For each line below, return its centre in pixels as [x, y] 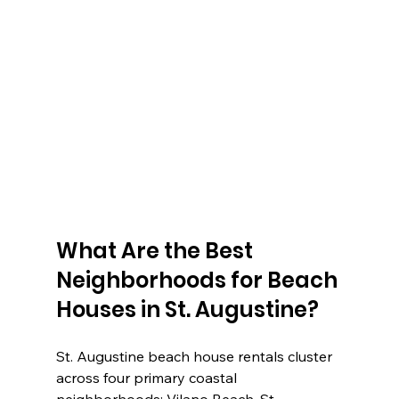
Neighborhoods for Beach [199, 281]
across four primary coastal [148, 378]
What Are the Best [156, 251]
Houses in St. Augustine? [187, 310]
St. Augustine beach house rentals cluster [195, 357]
